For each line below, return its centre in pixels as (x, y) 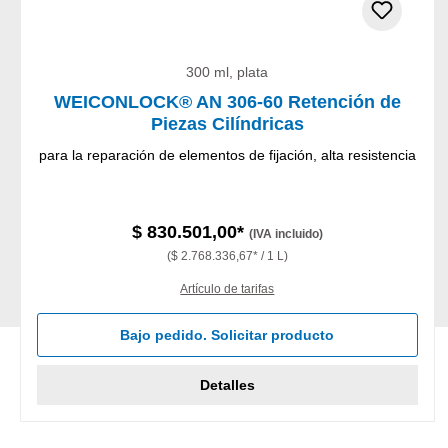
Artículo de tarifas (227, 288)
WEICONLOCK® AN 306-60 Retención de (227, 101)
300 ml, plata (227, 71)
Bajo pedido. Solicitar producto (227, 334)
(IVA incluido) (285, 233)
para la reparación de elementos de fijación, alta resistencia (227, 154)
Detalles (227, 384)
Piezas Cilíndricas (227, 123)
